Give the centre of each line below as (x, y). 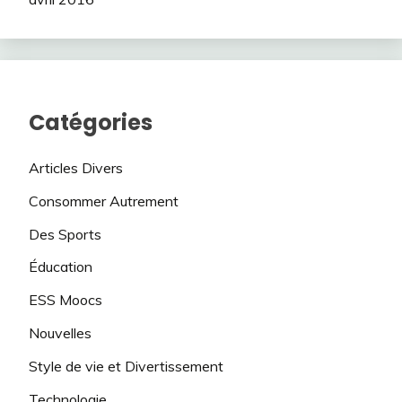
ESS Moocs (66, 300)
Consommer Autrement (104, 201)
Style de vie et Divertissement (126, 366)
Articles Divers (76, 168)
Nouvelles (60, 333)
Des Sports (65, 234)
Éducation (61, 267)
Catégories (91, 123)
